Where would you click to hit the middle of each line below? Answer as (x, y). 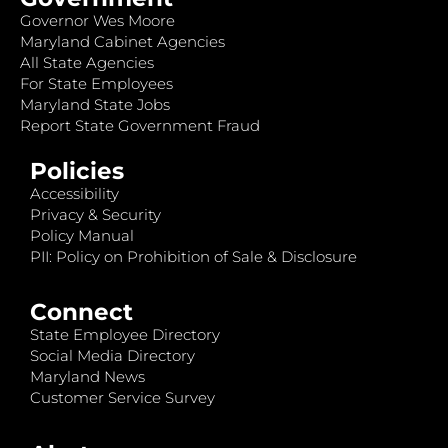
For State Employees (96, 83)
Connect (81, 312)
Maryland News (87, 377)
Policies (77, 171)
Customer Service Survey (122, 398)
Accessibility (74, 194)
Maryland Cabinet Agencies (122, 41)
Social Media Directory (112, 356)
